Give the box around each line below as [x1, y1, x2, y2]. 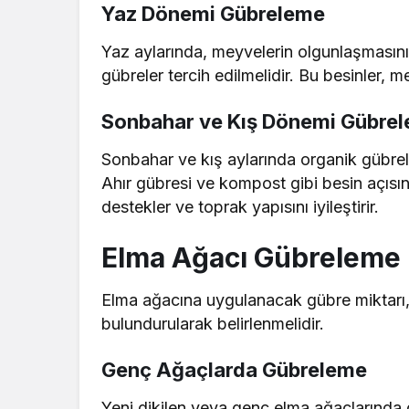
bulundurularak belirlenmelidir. [101, 313, 325, 333]
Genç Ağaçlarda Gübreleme [101, 357, 367, 382]
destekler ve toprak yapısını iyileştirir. [101, 196, 380, 216]
